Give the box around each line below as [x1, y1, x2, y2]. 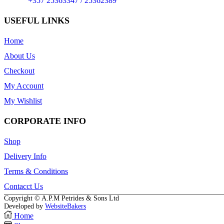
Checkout [4, 66, 34, 75]
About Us [4, 51, 35, 60]
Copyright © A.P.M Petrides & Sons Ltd [4, 194, 119, 202]
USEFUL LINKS [4, 15, 69, 26]
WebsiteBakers [45, 202, 86, 210]
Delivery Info [4, 151, 46, 160]
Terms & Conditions [4, 166, 68, 175]
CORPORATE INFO [4, 116, 86, 126]
